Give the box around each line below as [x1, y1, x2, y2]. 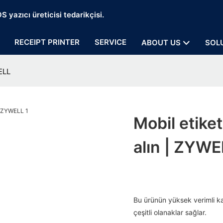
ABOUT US [141, 38, 181, 47]
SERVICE [95, 37, 126, 47]
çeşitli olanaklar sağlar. [133, 208, 207, 217]
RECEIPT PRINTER [14, 37, 80, 47]
